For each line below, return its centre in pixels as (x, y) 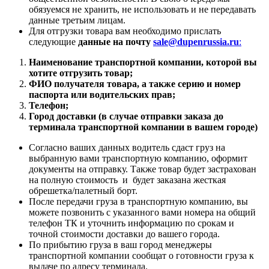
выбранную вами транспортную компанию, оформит (138, 159)
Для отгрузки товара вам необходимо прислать (125, 31)
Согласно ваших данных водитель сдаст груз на (127, 148)
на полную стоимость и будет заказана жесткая (127, 180)
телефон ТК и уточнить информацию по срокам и (131, 223)
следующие (53, 42)
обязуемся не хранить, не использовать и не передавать (142, 10)
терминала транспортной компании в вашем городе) (143, 127)
